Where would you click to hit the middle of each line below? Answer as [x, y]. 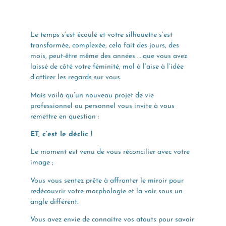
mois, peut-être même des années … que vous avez [109, 56]
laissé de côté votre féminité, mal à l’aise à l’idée [107, 67]
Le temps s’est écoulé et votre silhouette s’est [101, 35]
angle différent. [54, 202]
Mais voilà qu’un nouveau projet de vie [92, 95]
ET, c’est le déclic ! [61, 134]
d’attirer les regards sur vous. [76, 78]
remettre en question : [65, 117]
